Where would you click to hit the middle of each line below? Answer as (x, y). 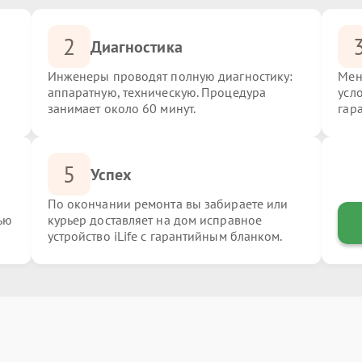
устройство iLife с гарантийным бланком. (165, 236)
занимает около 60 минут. (122, 108)
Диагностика (136, 46)
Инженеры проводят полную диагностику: (170, 76)
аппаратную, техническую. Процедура (157, 92)
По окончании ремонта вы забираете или (168, 204)
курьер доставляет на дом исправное (155, 220)
